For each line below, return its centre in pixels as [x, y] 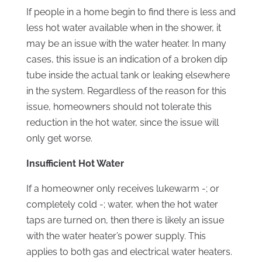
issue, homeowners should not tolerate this [119, 107]
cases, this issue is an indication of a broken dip [127, 60]
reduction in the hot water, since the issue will [122, 123]
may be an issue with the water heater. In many [126, 44]
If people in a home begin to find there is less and [131, 12]
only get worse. [59, 139]
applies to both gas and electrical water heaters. [129, 252]
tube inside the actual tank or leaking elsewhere [128, 75]
